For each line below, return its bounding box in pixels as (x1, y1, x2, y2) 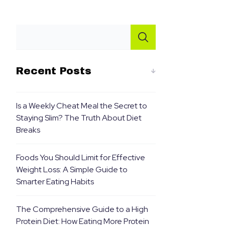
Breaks (16, 125, 40, 135)
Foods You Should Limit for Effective (16, 152, 145, 163)
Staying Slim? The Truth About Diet (16, 113, 142, 123)
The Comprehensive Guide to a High (16, 204, 148, 214)
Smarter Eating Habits (16, 176, 94, 187)
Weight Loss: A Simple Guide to (16, 164, 128, 175)
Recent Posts (16, 65, 91, 76)
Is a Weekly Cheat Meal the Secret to (16, 100, 147, 111)
